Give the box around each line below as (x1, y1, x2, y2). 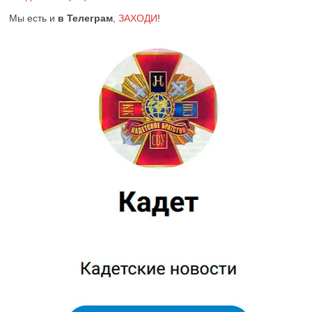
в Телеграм (58, 13, 114, 24)
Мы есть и (9, 13, 58, 24)
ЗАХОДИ (118, 13, 158, 24)
